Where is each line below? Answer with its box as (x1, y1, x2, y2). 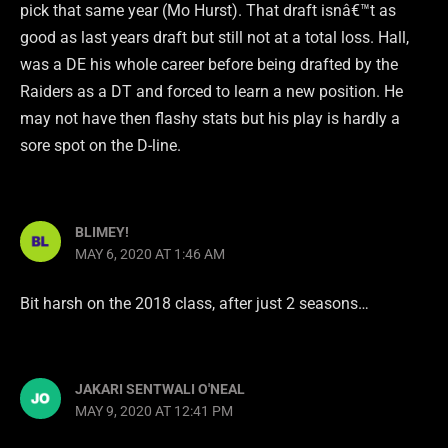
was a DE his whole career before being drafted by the (20, 55, 398, 75)
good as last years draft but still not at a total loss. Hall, (20, 28, 409, 48)
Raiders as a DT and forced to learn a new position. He (20, 82, 403, 102)
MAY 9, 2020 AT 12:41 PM (75, 403, 234, 420)
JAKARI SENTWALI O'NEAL (75, 381, 246, 398)
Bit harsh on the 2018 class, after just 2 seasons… (20, 293, 369, 313)
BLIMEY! (75, 223, 130, 240)
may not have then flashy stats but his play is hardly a (20, 109, 400, 129)
